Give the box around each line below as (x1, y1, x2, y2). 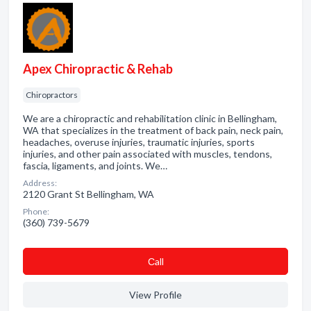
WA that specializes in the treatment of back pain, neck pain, (23, 124, 283, 136)
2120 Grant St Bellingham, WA (23, 188, 154, 200)
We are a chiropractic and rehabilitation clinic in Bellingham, (23, 112, 277, 124)
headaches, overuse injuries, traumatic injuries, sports (23, 136, 255, 148)
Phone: (23, 206, 49, 217)
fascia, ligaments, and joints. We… (23, 160, 167, 171)
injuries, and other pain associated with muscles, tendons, (23, 148, 272, 160)
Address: (23, 178, 57, 188)
